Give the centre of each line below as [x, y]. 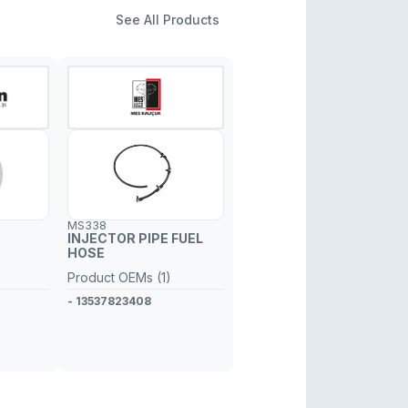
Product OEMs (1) [119, 277]
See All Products [168, 20]
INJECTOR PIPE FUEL [135, 238]
